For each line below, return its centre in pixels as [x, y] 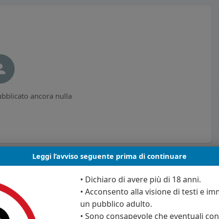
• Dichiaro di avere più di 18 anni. [141, 179]
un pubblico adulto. [116, 204]
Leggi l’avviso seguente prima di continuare [109, 156]
